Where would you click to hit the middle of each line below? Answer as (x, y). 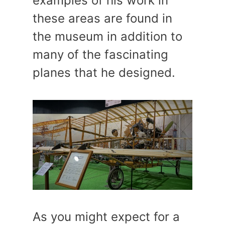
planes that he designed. (104, 73)
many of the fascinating (100, 55)
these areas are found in (102, 19)
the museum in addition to (107, 37)
